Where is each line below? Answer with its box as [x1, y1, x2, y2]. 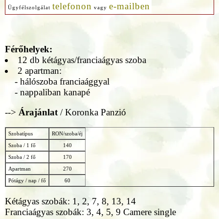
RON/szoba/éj [52, 130, 83, 136]
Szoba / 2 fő [8, 153, 36, 160]
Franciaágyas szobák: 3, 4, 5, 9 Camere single [5, 206, 176, 217]
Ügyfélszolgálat [8, 4, 52, 11]
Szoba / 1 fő [8, 142, 36, 148]
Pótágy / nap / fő [8, 177, 46, 183]
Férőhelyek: [5, 44, 52, 55]
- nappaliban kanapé [5, 87, 90, 98]
